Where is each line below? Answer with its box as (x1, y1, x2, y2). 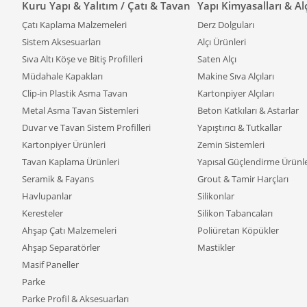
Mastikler (197, 241, 235, 254)
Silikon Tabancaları (197, 207, 273, 219)
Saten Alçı (197, 53, 236, 65)
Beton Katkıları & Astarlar (197, 104, 299, 116)
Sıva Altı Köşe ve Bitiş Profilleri (22, 53, 143, 65)
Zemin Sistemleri (197, 138, 265, 151)
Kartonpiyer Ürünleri (22, 138, 106, 151)
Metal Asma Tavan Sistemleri (22, 104, 138, 116)
